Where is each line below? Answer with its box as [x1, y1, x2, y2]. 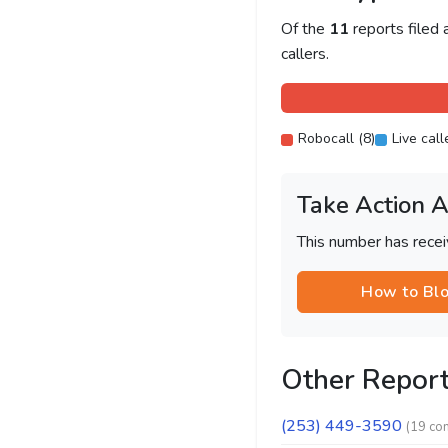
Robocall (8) [297, 129, 375, 148]
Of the [280, 18, 329, 40]
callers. [280, 43, 329, 65]
